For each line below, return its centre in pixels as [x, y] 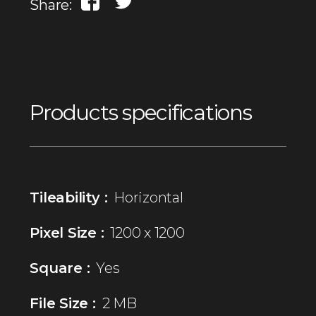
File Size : [63, 303]
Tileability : [69, 197]
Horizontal [148, 197]
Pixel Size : [67, 232]
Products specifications [141, 112]
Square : [60, 268]
